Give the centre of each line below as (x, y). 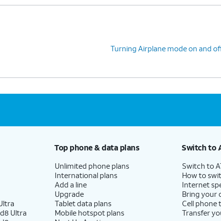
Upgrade (69, 194)
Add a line (71, 184)
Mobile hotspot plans (89, 212)
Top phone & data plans (97, 147)
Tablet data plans (83, 203)
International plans (86, 175)
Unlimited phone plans (92, 166)
